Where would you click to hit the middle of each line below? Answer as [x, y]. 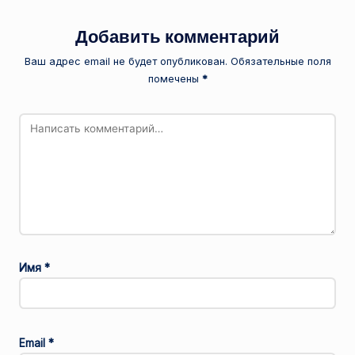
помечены [175, 78]
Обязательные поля [281, 61]
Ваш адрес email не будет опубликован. [126, 61]
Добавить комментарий [177, 37]
